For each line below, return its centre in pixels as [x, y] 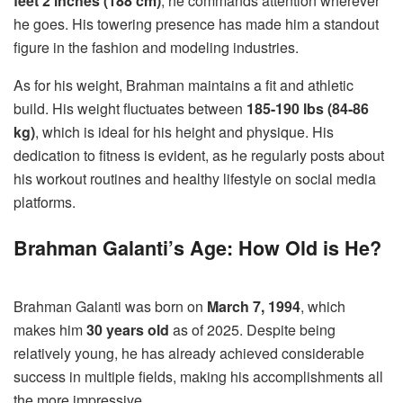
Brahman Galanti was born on [110, 306]
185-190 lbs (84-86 [308, 109]
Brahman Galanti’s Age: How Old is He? [197, 247]
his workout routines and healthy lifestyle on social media [195, 179]
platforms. [45, 202]
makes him [50, 329]
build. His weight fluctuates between [130, 109]
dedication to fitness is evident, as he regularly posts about [199, 156]
